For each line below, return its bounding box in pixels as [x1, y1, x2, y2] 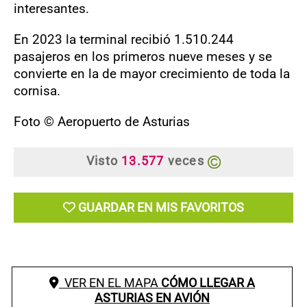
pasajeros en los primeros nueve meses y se [14, 49, 272, 64]
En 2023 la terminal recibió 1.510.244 [14, 32, 234, 47]
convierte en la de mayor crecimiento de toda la [14, 66, 290, 82]
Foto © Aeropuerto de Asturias [14, 114, 190, 130]
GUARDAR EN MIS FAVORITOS [78, 200, 244, 214]
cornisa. [14, 83, 60, 99]
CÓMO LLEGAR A [161, 275, 256, 290]
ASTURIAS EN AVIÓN [95, 291, 210, 305]
